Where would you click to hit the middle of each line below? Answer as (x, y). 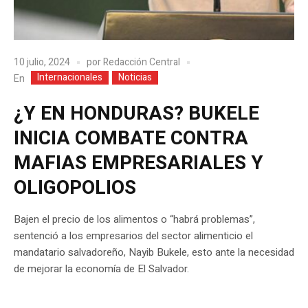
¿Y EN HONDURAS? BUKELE (136, 113)
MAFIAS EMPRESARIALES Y (139, 163)
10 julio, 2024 (42, 63)
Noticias (135, 77)
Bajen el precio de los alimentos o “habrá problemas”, (134, 219)
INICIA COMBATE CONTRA (131, 138)
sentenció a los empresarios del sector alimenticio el (133, 235)
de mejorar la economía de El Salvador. (103, 268)
